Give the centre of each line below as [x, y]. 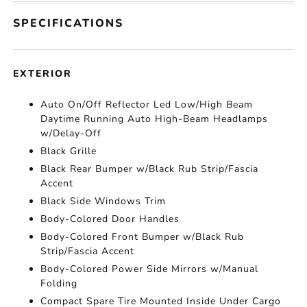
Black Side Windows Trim [103, 201]
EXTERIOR [43, 73]
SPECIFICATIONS [69, 23]
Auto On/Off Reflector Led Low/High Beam [147, 104]
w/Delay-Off [71, 133]
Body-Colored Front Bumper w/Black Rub [143, 236]
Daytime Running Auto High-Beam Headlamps [155, 119]
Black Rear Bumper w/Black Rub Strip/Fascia [150, 169]
